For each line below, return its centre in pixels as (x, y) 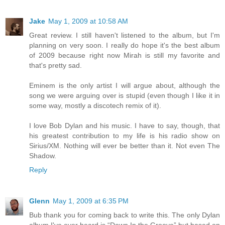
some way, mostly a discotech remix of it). (95, 106)
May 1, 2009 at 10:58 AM (88, 21)
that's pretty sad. (55, 66)
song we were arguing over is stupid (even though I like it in (125, 96)
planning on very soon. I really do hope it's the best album (125, 45)
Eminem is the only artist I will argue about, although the (125, 86)
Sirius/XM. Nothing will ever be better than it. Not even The (125, 146)
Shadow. (43, 156)
